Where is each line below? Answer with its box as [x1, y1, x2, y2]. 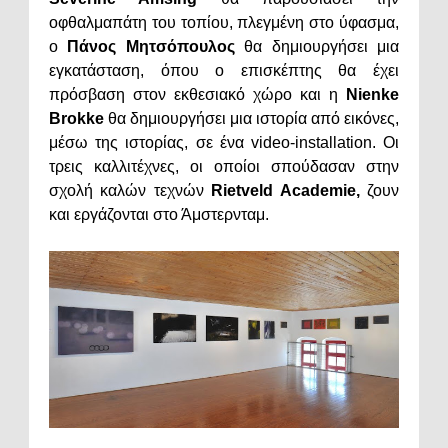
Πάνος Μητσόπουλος [67, 37, 235, 55]
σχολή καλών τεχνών [49, 181, 204, 199]
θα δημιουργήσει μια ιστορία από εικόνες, [104, 109, 399, 127]
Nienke [346, 85, 399, 103]
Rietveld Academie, [203, 181, 360, 199]
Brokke [49, 109, 104, 127]
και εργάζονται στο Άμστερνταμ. [49, 205, 269, 223]
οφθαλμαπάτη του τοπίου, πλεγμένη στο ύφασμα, [49, 13, 399, 31]
